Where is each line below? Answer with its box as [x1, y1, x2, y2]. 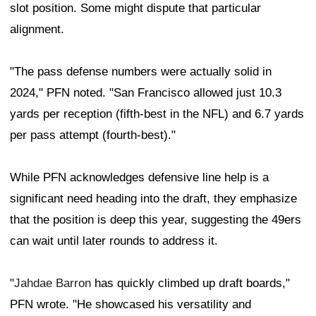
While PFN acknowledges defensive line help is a [10, 171, 269, 185]
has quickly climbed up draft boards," [91, 276, 290, 291]
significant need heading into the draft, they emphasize [10, 192, 297, 206]
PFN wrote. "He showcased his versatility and [10, 298, 251, 312]
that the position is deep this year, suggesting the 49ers [10, 213, 301, 227]
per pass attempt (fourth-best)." [10, 128, 176, 142]
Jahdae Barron [14, 276, 91, 291]
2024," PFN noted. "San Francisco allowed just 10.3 [10, 86, 281, 100]
